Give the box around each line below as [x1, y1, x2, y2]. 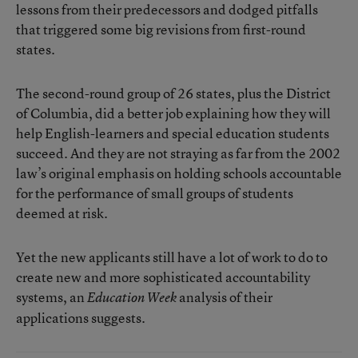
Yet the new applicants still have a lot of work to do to [16, 248, 328, 266]
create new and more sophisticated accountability [16, 268, 310, 286]
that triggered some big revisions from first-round [16, 20, 306, 38]
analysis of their [177, 288, 272, 306]
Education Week [87, 288, 177, 306]
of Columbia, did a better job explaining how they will [16, 104, 331, 122]
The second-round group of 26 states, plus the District [16, 84, 331, 102]
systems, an [16, 288, 87, 306]
